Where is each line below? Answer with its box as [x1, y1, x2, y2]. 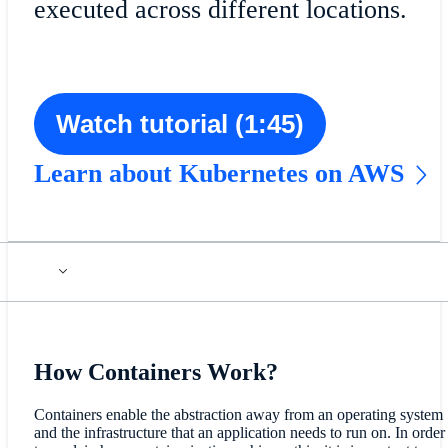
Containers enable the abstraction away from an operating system [33, 405, 443, 423]
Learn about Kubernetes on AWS [33, 158, 404, 188]
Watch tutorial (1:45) [55, 109, 304, 138]
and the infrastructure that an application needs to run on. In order [33, 423, 445, 441]
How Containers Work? [33, 358, 278, 385]
